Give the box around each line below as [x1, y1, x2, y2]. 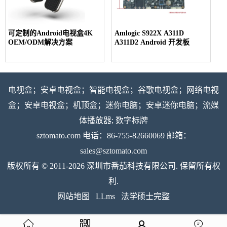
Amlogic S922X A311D [115, 29, 184, 37]
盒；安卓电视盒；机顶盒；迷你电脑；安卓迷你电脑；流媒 [8, 100, 219, 109]
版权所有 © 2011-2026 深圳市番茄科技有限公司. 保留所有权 [7, 161, 220, 170]
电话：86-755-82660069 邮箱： [80, 131, 191, 140]
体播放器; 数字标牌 [79, 116, 148, 125]
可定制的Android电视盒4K [8, 29, 93, 37]
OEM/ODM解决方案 [8, 38, 72, 46]
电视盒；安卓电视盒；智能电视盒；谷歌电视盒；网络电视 [8, 85, 219, 94]
